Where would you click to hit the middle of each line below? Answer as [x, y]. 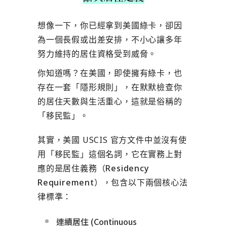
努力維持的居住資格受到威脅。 [97, 54]
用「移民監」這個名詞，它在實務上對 [110, 154]
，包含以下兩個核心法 [145, 182]
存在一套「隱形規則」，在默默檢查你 [110, 87]
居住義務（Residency [106, 168]
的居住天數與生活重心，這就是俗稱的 [110, 101]
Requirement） [70, 182]
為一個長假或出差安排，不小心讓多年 [110, 40]
